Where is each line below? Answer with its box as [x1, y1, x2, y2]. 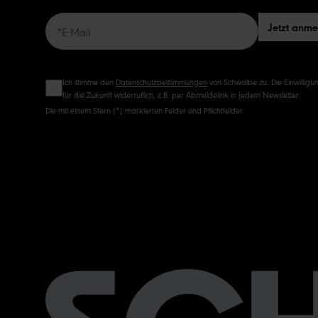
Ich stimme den [62, 76, 116, 87]
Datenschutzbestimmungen [116, 76, 207, 87]
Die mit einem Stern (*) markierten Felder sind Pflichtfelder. [45, 104, 244, 116]
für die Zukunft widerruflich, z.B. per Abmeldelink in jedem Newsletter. [62, 89, 300, 100]
